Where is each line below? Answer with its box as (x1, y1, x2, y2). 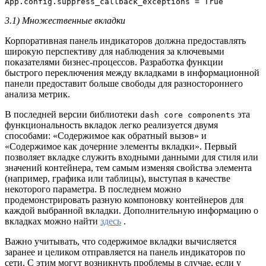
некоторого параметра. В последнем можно (5, 183, 181, 194)
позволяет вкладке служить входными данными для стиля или (5, 151, 258, 162)
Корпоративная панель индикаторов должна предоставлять (5, 35, 246, 46)
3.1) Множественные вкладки (5, 15, 125, 26)
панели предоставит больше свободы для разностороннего (5, 78, 243, 88)
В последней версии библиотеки (5, 109, 140, 119)
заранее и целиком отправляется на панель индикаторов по (5, 246, 245, 257)
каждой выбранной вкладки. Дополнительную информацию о (5, 205, 258, 216)
